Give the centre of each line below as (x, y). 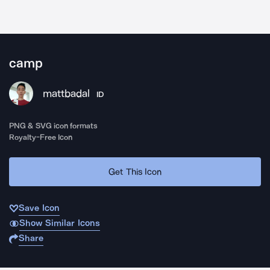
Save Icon (39, 208)
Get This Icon (135, 171)
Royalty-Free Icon (41, 137)
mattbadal (66, 93)
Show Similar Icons (59, 223)
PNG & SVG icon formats (54, 126)
